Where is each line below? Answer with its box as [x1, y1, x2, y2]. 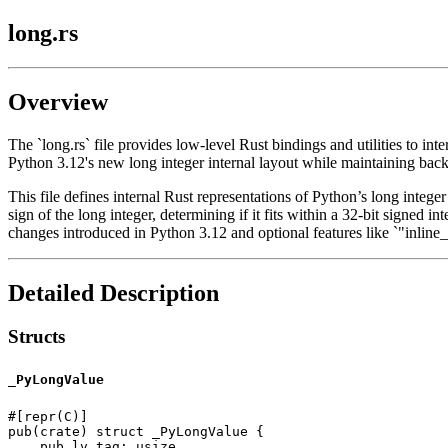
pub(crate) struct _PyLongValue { [8, 423, 264, 439]
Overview [8, 88, 108, 115]
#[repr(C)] [8, 408, 88, 424]
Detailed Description [8, 279, 219, 306]
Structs [8, 326, 65, 348]
